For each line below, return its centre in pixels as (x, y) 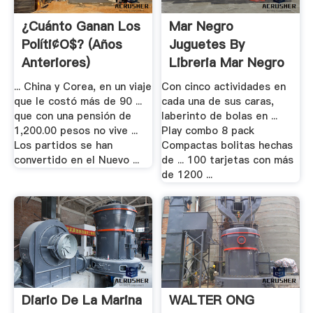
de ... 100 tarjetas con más (228, 160)
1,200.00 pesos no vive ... (75, 131)
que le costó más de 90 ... (78, 102)
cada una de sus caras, (218, 102)
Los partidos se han (63, 146)
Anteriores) (56, 62)
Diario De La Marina (81, 300)
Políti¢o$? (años (72, 44)
